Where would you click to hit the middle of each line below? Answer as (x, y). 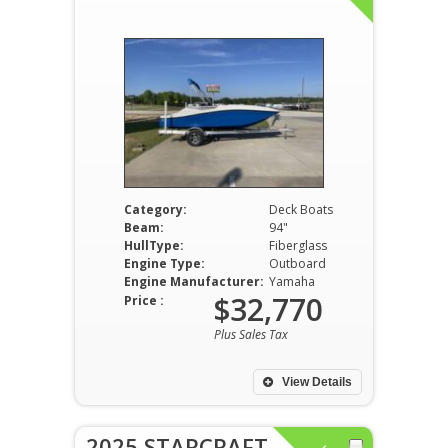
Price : (144, 300)
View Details (315, 382)
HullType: (153, 245)
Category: (155, 209)
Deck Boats (300, 209)
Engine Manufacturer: (193, 281)
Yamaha (291, 281)
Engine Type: (164, 263)
